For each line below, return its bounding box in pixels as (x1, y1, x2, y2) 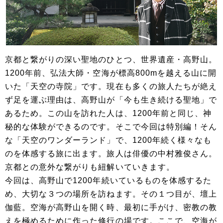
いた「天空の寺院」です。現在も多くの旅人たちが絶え (5, 82, 218, 91)
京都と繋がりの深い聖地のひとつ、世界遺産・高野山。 (5, 55, 217, 64)
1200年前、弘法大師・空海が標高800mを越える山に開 (5, 69, 217, 78)
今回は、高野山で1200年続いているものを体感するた (5, 176, 212, 185)
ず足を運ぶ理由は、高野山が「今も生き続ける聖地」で (5, 96, 218, 105)
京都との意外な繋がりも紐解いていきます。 (5, 163, 175, 172)
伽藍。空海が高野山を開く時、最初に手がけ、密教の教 (5, 203, 218, 212)
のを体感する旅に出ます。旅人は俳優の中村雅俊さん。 (5, 149, 217, 158)
